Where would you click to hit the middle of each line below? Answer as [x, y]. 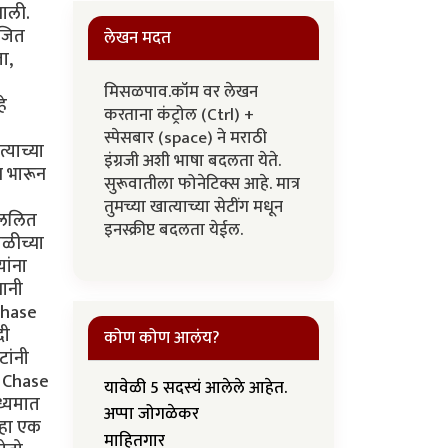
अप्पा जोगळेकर [151, 414]
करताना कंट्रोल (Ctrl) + [179, 115]
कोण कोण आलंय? [162, 338]
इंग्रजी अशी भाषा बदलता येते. [192, 161]
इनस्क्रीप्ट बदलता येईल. [175, 230]
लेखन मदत [137, 38]
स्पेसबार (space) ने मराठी [185, 138]
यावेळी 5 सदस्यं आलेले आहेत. [195, 388]
